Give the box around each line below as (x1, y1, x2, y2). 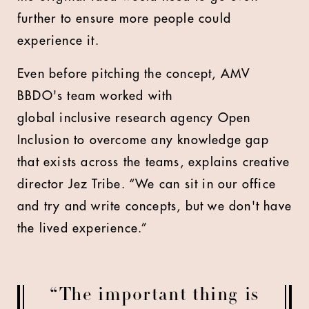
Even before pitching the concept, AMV (17, 68, 251, 80)
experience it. (17, 34, 99, 47)
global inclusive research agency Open (17, 112, 251, 124)
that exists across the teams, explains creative (17, 156, 290, 168)
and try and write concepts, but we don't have (17, 200, 292, 212)
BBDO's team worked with (17, 90, 173, 102)
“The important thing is (50, 287, 259, 305)
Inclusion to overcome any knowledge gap (17, 134, 269, 146)
